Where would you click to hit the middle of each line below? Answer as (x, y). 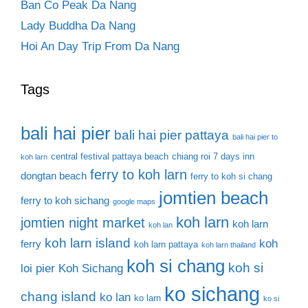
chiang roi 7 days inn (213, 156)
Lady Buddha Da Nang (78, 25)
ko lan (115, 297)
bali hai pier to (255, 136)
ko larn (147, 298)
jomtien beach (213, 198)
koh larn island (88, 243)
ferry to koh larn (139, 174)
